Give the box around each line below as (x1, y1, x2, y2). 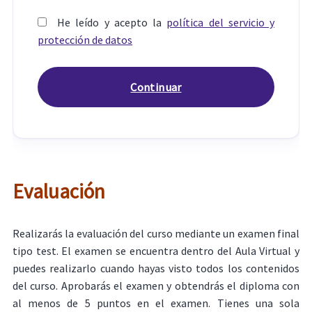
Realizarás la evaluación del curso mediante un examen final (12, 226, 300, 241)
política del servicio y (166, 15, 274, 29)
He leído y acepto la (52, 15, 167, 29)
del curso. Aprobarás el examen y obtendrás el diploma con (12, 279, 300, 293)
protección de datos (38, 33, 133, 47)
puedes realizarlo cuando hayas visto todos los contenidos (12, 261, 300, 276)
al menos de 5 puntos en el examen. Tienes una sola (12, 296, 300, 311)
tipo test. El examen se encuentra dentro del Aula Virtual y (12, 244, 300, 258)
